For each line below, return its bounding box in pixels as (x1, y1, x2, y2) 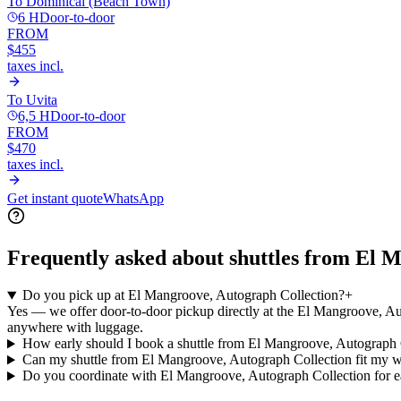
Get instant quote (7, 190, 103, 206)
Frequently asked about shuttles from (7, 245, 355, 269)
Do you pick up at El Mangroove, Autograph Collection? (21, 287, 345, 303)
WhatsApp (103, 190, 164, 206)
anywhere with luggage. (7, 320, 143, 336)
